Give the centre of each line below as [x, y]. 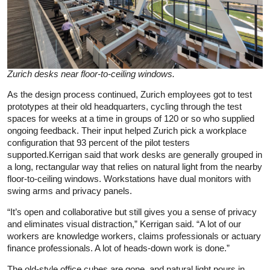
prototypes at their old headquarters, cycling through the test [124, 107]
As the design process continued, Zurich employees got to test [130, 95]
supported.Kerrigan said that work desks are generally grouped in [135, 155]
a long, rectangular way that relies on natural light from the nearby [135, 167]
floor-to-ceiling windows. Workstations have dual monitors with [129, 179]
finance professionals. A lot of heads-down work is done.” [118, 248]
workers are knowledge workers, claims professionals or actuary [134, 236]
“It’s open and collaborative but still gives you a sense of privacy [132, 212]
